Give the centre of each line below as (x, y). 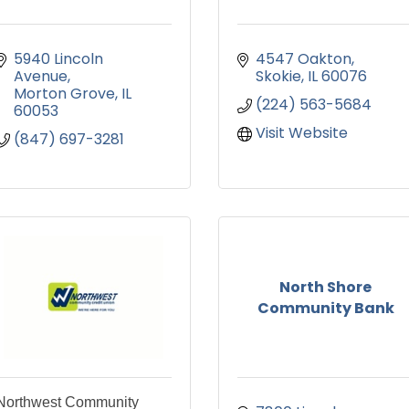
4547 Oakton (304, 59)
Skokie (278, 77)
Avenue (41, 77)
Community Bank (325, 308)
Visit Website (302, 133)
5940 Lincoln (58, 59)
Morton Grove (64, 94)
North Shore (325, 287)
